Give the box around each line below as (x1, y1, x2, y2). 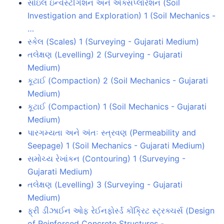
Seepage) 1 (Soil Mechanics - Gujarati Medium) (27, 140, 205, 150)
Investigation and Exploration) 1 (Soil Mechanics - (27, 10, 215, 20)
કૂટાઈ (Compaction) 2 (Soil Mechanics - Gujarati (27, 75, 208, 85)
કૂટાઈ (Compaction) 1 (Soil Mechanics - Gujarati (27, 101, 206, 111)
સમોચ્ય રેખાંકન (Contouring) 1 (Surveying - (27, 153, 185, 163)
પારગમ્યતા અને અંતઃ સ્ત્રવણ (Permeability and (27, 127, 196, 137)
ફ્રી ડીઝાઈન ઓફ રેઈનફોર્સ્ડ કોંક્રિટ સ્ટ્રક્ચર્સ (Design (27, 205, 214, 215)
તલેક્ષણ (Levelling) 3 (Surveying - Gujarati (27, 179, 182, 189)
